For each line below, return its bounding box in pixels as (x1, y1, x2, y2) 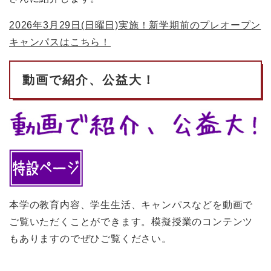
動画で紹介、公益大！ (22, 73, 155, 87)
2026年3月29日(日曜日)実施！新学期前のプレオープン (9, 19, 261, 30)
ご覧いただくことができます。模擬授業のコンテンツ (9, 216, 253, 227)
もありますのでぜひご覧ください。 (9, 233, 172, 244)
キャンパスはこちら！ (9, 36, 111, 47)
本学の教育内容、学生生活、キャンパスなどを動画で (9, 199, 253, 210)
